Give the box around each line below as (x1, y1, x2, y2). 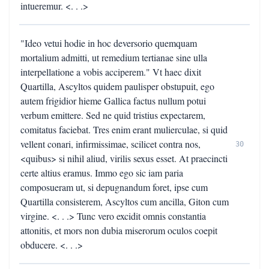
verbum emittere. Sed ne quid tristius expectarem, (20, 109, 205, 121)
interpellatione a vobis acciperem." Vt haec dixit (20, 65, 201, 78)
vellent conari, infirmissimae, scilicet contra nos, (20, 138, 201, 150)
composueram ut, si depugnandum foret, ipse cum (20, 181, 208, 193)
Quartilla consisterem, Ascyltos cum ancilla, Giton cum (20, 195, 229, 208)
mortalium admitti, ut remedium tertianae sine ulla (20, 51, 207, 64)
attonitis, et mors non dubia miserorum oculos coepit (20, 224, 217, 237)
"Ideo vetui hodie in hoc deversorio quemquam (20, 37, 197, 49)
